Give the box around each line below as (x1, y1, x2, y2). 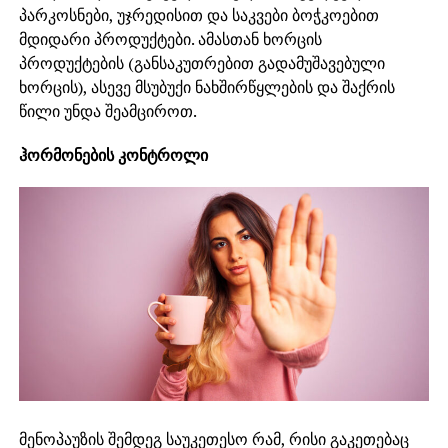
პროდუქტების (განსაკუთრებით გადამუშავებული (18, 51, 385, 74)
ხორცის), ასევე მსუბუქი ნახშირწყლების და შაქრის (18, 75, 395, 98)
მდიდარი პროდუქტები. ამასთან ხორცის (18, 27, 322, 50)
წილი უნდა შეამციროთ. (18, 99, 197, 122)
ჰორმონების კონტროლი (18, 143, 208, 166)
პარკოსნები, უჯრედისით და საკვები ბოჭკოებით (18, 3, 379, 26)
